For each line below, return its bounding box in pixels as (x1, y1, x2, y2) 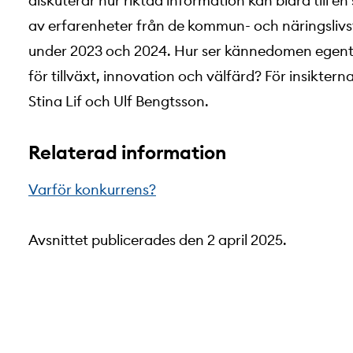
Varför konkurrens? (28, 180, 156, 199)
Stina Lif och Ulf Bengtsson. (28, 92, 212, 110)
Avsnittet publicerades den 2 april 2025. (28, 231, 290, 249)
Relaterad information (28, 140, 226, 164)
